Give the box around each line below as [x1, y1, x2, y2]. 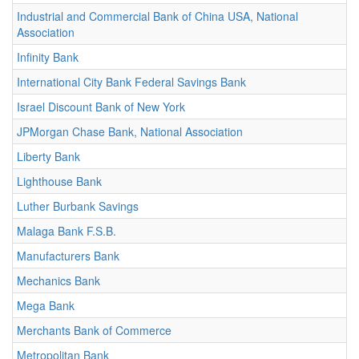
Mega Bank [17, 297, 75, 313]
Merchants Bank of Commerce [17, 322, 171, 338]
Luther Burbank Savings [17, 198, 139, 214]
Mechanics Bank [17, 272, 100, 288]
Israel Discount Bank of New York [17, 99, 185, 115]
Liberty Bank [17, 148, 80, 164]
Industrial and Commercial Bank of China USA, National [17, 8, 298, 24]
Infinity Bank [17, 49, 79, 65]
